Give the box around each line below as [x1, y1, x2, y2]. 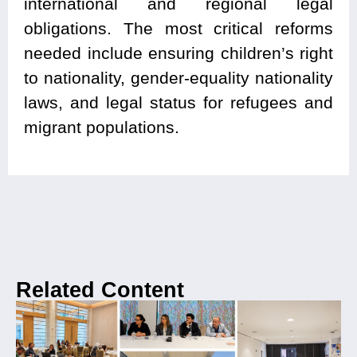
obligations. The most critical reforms [24, 19, 333, 38]
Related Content [16, 277, 184, 303]
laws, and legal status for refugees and [24, 93, 333, 112]
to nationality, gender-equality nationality [24, 69, 333, 88]
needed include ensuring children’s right [24, 44, 333, 63]
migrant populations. [24, 118, 179, 137]
